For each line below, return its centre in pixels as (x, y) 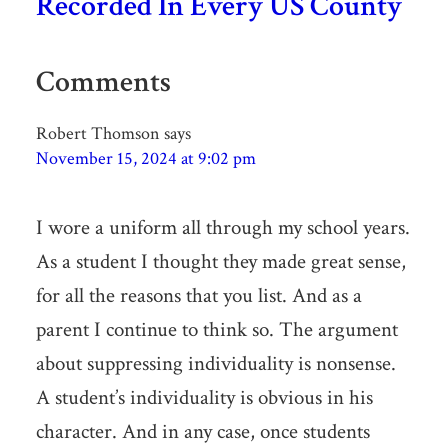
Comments (103, 83)
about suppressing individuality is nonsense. (215, 364)
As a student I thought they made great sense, (220, 262)
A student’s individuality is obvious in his (204, 398)
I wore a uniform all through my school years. (222, 228)
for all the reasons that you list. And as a (198, 296)
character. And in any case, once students (202, 432)
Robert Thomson (97, 134)
